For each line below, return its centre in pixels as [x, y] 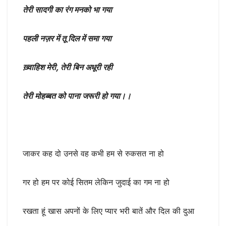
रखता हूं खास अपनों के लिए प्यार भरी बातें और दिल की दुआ [108, 211]
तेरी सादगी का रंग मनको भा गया [68, 10]
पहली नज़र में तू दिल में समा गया [67, 39]
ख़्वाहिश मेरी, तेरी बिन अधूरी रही [68, 67]
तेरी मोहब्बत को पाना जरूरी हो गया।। [77, 96]
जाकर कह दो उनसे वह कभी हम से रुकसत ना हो [93, 154]
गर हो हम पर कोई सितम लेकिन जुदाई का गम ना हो [96, 182]
